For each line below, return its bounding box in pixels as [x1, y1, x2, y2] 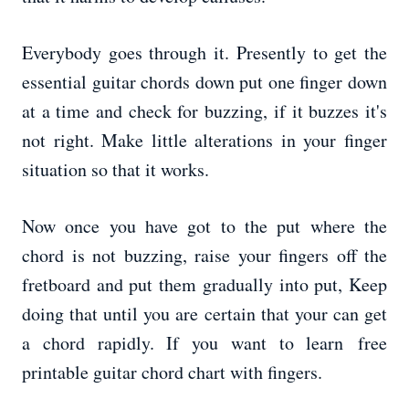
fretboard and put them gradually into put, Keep [22, 272, 387, 298]
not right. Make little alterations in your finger [22, 128, 387, 153]
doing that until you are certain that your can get [22, 301, 387, 327]
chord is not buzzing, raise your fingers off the [22, 243, 387, 268]
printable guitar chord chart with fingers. [22, 360, 322, 385]
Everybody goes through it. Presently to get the [22, 40, 387, 66]
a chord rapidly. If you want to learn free [22, 330, 387, 356]
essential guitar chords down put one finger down [22, 69, 387, 95]
